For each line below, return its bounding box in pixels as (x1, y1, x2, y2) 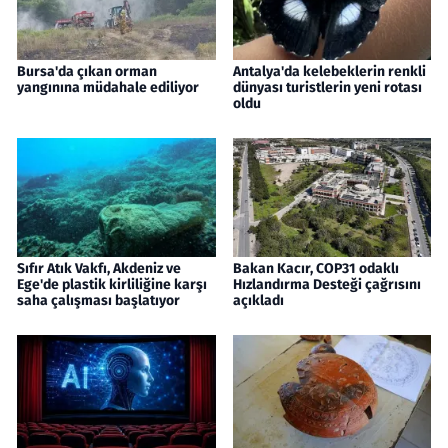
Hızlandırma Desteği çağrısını (232, 276, 421, 294)
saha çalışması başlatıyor (17, 292, 180, 310)
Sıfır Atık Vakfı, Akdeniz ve (17, 260, 181, 278)
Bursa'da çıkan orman (17, 63, 157, 81)
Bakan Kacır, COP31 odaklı (232, 260, 399, 278)
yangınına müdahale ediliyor (17, 79, 199, 97)
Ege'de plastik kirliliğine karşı (17, 276, 207, 294)
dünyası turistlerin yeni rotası (232, 79, 422, 97)
